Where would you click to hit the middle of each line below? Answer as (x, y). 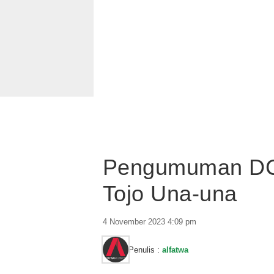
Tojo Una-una (170, 194)
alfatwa (175, 250)
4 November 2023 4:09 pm (150, 222)
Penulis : (145, 250)
